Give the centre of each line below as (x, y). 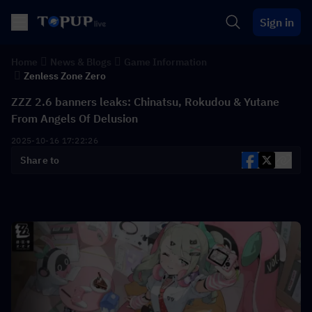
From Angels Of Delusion (75, 118)
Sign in (277, 22)
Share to (40, 160)
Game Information (165, 62)
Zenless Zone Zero (65, 76)
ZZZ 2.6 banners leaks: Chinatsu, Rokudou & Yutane (145, 102)
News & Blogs (81, 62)
